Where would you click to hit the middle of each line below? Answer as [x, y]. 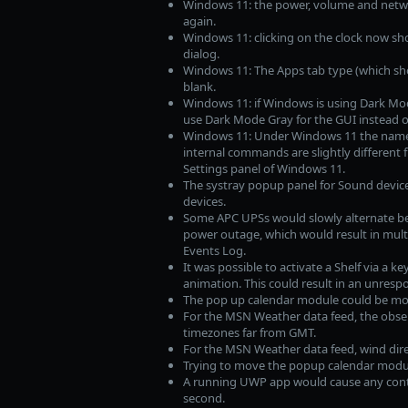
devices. [204, 202]
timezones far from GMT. [249, 333]
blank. [199, 87]
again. [199, 21]
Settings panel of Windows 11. [264, 169]
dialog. [201, 54]
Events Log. [214, 251]
